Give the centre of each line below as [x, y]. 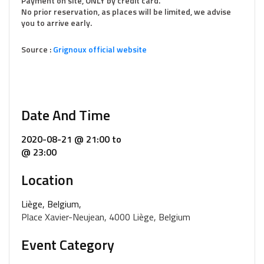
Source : [37, 49]
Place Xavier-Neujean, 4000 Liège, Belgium [106, 217]
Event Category [68, 245]
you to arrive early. [57, 23]
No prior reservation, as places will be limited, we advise [126, 11]
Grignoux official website [100, 49]
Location [47, 180]
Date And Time [66, 115]
